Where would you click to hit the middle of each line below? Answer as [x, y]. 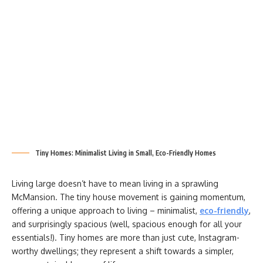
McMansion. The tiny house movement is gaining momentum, [129, 197]
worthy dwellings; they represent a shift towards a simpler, [123, 251]
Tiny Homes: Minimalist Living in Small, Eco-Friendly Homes [126, 153]
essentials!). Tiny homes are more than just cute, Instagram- [126, 237]
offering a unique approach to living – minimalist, [104, 210]
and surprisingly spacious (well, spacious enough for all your [127, 224]
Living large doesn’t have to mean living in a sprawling [115, 183]
